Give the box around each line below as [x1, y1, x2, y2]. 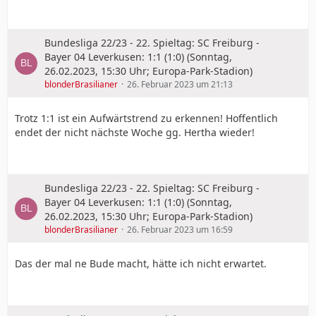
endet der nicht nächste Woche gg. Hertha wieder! [15, 126, 255, 139]
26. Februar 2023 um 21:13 [127, 78, 233, 90]
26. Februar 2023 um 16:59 [127, 224, 233, 236]
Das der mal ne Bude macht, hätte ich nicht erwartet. [15, 257, 267, 270]
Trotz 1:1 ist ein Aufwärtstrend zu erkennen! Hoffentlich [15, 111, 278, 125]
